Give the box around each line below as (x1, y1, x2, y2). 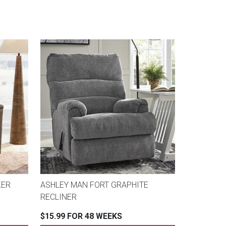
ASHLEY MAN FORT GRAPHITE (40, 180, 148, 190)
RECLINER (40, 192, 77, 202)
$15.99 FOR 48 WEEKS (40, 211, 122, 221)
